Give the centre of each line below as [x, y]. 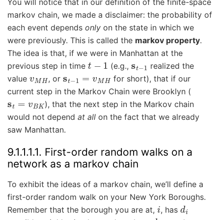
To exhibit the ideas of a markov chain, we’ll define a [105, 184]
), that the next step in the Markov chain [120, 104]
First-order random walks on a [119, 152]
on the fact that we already [148, 117]
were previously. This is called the [71, 40]
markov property [167, 40]
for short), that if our [151, 78]
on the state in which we [147, 27]
